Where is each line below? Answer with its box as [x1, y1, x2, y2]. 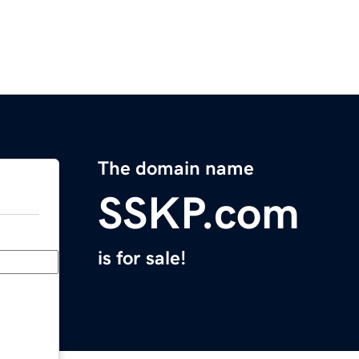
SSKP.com [98, 191, 300, 236]
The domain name [98, 159, 254, 179]
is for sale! [98, 248, 186, 268]
